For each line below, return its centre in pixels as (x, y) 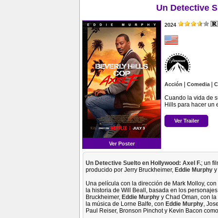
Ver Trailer (186, 120)
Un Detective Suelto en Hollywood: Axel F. (143, 163)
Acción (173, 84)
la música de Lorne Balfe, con (126, 204)
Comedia (198, 84)
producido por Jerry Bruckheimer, (130, 170)
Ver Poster (122, 144)
